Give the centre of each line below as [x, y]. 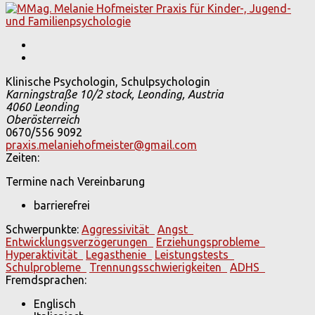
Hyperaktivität [44, 255]
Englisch [55, 304]
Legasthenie [119, 255]
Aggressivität [118, 230]
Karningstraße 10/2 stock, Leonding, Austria [115, 95]
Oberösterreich [43, 120]
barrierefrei [62, 206]
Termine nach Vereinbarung [75, 182]
